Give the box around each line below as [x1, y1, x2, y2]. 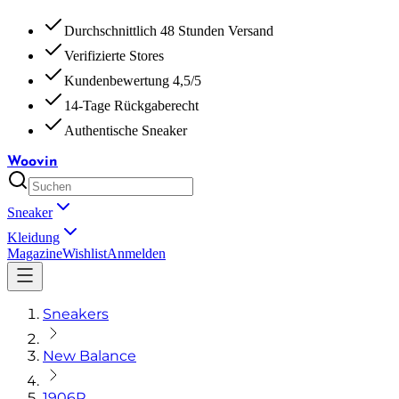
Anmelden [107, 246, 166, 261]
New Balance [43, 347, 136, 364]
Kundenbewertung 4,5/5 [64, 73, 201, 88]
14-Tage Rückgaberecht [64, 98, 199, 113]
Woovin [7, 155, 58, 169]
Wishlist [62, 246, 107, 261]
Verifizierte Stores [64, 48, 164, 63]
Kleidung [7, 230, 60, 245]
